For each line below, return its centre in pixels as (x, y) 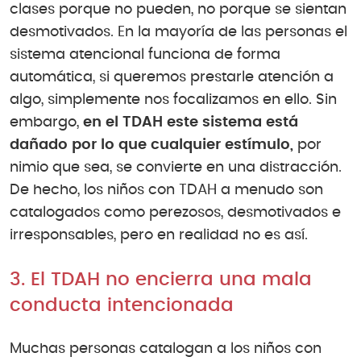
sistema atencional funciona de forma (145, 55)
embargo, (46, 123)
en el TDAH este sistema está (191, 123)
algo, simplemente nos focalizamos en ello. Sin (173, 100)
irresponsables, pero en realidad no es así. (159, 236)
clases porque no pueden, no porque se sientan (178, 10)
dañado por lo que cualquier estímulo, (151, 145)
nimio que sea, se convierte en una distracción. (176, 168)
